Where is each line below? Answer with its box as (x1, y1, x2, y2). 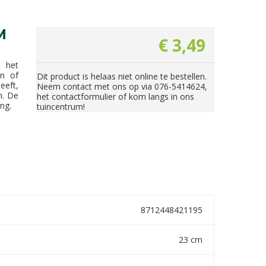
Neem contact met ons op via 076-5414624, (37, 80, 207, 92)
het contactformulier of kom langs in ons (37, 90, 194, 102)
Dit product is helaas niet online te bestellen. (37, 70, 207, 82)
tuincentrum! (37, 100, 85, 112)
